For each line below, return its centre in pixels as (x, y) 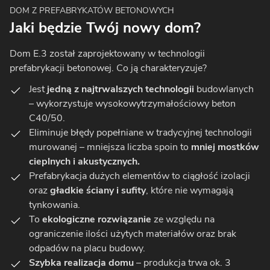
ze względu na (183, 220)
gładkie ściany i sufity (98, 191)
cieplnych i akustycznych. (84, 162)
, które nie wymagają (190, 191)
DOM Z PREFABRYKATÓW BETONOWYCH (92, 11)
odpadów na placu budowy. (87, 249)
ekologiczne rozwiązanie (97, 220)
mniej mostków (225, 147)
